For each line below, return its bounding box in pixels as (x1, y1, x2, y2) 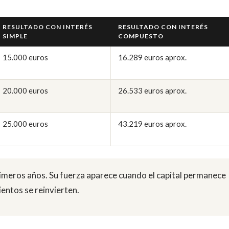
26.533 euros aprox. (118, 85, 187, 95)
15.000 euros (3, 52, 48, 62)
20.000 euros (3, 85, 48, 95)
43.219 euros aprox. (118, 119, 187, 128)
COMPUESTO (118, 32, 164, 40)
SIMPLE (3, 32, 28, 40)
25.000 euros (3, 119, 48, 128)
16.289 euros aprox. (118, 52, 187, 62)
